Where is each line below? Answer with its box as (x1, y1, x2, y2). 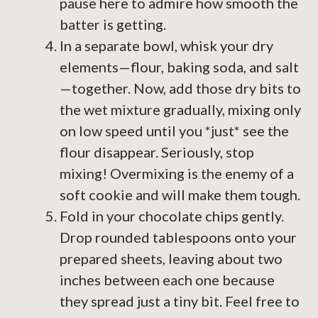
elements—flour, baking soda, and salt (60, 58, 299, 76)
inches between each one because (60, 271, 275, 289)
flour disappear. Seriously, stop (60, 143, 254, 161)
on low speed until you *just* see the (60, 122, 289, 140)
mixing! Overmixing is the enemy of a (60, 165, 294, 182)
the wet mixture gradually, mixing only (60, 101, 301, 119)
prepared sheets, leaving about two (60, 250, 283, 268)
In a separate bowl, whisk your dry (60, 37, 273, 55)
